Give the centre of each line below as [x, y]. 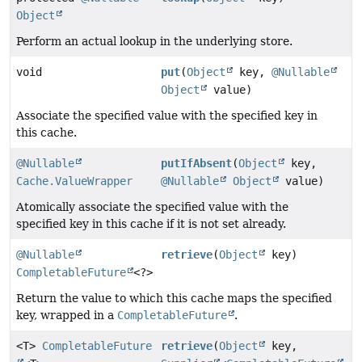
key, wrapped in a [67, 316]
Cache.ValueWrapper [74, 181]
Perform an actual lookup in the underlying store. [154, 42]
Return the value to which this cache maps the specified [174, 299]
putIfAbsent [197, 164]
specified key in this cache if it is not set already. [151, 224]
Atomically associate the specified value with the [152, 207]
